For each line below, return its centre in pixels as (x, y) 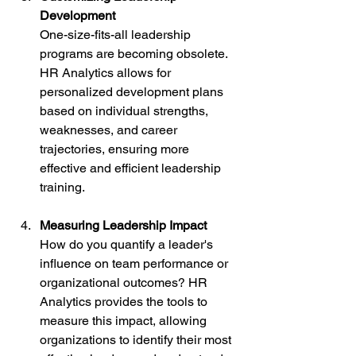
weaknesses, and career (110, 130)
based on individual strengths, (126, 111)
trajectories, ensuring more (116, 149)
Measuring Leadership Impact (123, 225)
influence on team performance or (135, 263)
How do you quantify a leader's (128, 244)
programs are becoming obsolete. (135, 54)
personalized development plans (133, 92)
